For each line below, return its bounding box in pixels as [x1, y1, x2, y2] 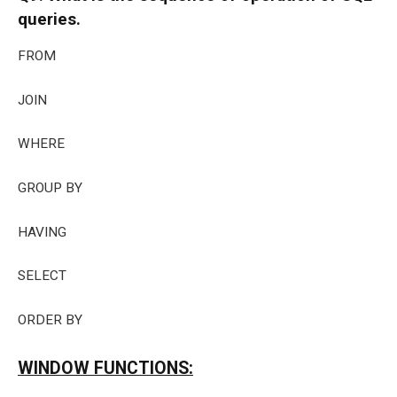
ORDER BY [18, 311, 82, 328]
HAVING [18, 223, 66, 240]
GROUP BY [18, 180, 82, 197]
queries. [18, 10, 81, 30]
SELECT [18, 268, 66, 284]
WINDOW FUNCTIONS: [18, 357, 193, 378]
